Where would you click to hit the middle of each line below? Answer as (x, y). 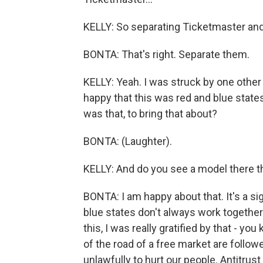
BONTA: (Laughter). (128, 141)
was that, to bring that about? (150, 114)
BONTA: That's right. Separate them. (166, 54)
